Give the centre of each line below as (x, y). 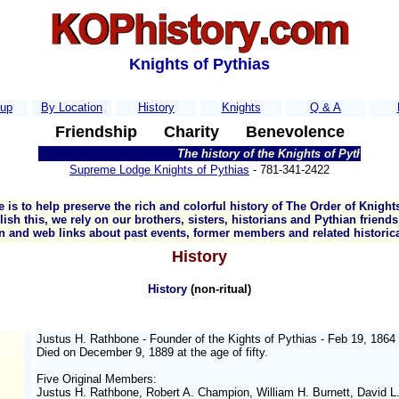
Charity (191, 132)
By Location (72, 107)
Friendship (96, 132)
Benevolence (295, 132)
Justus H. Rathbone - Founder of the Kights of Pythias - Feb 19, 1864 (216, 339)
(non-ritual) (221, 289)
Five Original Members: (97, 379)
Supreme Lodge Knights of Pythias (159, 170)
